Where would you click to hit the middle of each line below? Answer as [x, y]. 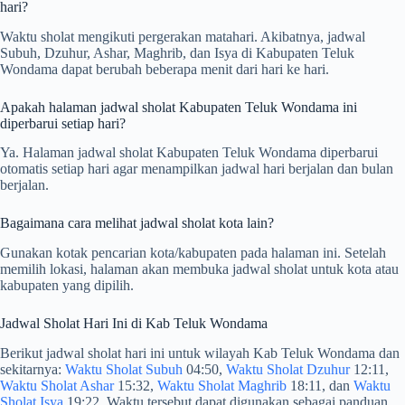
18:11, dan [320, 386]
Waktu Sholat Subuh [124, 370]
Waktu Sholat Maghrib [222, 386]
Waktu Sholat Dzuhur [288, 370]
